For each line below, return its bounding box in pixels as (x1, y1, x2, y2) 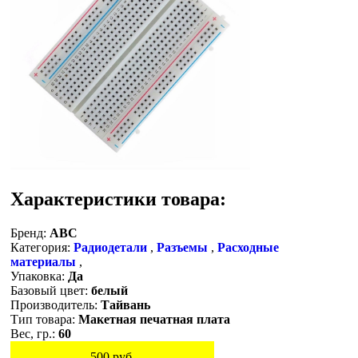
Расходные (217, 240, 279, 254)
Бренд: (10, 225, 46, 240)
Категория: (10, 240, 74, 254)
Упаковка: (10, 268, 68, 283)
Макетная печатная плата (78, 312, 230, 326)
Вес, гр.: (10, 326, 58, 340)
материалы (10, 254, 76, 268)
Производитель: (10, 297, 101, 312)
